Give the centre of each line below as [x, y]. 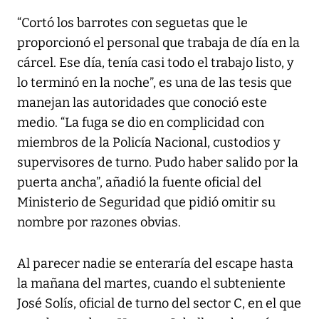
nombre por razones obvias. [99, 223]
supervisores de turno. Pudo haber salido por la [158, 163]
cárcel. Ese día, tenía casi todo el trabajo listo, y [156, 63]
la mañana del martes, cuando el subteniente [151, 284]
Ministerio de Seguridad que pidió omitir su [146, 203]
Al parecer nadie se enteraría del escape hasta [155, 264]
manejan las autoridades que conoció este [142, 103]
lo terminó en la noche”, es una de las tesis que [155, 83]
